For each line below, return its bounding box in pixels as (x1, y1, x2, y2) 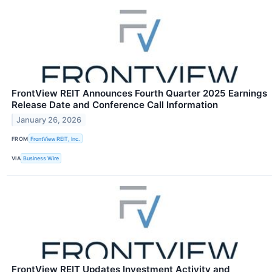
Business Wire (23, 155, 59, 162)
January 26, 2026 (16, 115, 82, 125)
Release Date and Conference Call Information (12, 99, 218, 111)
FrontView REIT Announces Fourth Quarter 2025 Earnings (12, 87, 267, 100)
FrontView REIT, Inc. (30, 135, 81, 142)
